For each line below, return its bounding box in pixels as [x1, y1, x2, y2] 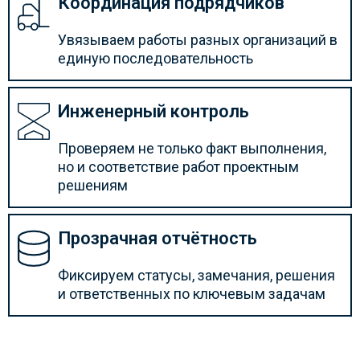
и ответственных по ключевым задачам [58, 285, 325, 302]
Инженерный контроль [58, 101, 249, 121]
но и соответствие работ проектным [58, 158, 299, 175]
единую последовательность [58, 50, 253, 67]
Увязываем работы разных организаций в [58, 31, 337, 48]
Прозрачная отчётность [58, 228, 257, 248]
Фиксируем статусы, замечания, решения [58, 267, 335, 284]
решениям [58, 177, 128, 194]
